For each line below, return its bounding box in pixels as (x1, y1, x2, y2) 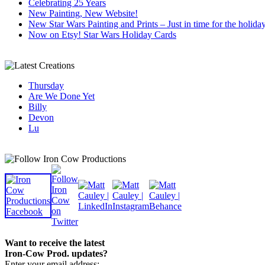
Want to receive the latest (5, 237, 105, 248)
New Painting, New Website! (28, 8, 138, 18)
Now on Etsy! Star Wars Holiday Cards (28, 29, 176, 40)
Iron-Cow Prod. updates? (5, 248, 108, 258)
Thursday (28, 80, 64, 91)
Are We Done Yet (28, 91, 95, 101)
